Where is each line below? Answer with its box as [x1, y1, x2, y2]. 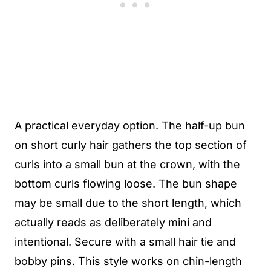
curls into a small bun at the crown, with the [15, 158, 240, 171]
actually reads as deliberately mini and [15, 216, 212, 229]
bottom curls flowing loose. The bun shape [15, 177, 237, 190]
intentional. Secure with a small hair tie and [15, 235, 236, 248]
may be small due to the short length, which [15, 197, 241, 209]
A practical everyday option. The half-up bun [15, 119, 245, 132]
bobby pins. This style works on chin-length [15, 255, 242, 267]
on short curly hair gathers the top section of [15, 139, 247, 151]
